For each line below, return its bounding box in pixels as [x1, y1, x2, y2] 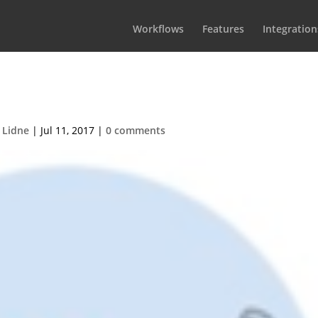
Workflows [133, 21, 184, 35]
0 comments [105, 124, 165, 137]
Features [202, 21, 244, 35]
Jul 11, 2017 [40, 124, 94, 137]
